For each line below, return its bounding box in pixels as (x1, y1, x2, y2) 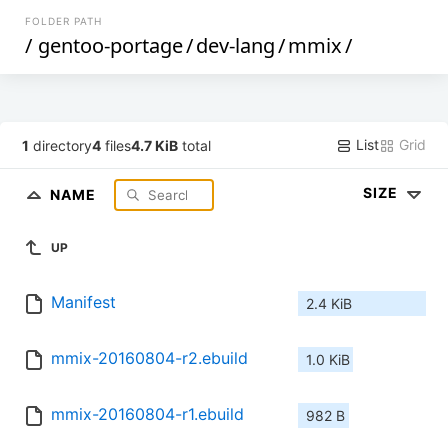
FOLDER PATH (25, 15, 103, 27)
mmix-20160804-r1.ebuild (51, 404, 244, 425)
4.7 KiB (131, 136, 179, 154)
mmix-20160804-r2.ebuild (51, 348, 248, 369)
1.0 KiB (306, 351, 350, 369)
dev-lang (196, 32, 276, 59)
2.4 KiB (306, 295, 352, 313)
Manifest (51, 292, 116, 313)
